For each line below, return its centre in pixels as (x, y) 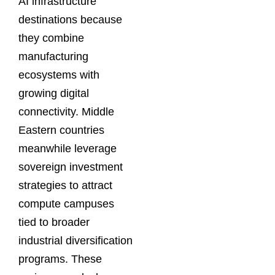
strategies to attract (65, 185)
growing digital (54, 93)
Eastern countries (61, 130)
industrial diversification (76, 240)
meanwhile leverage (68, 148)
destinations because (70, 19)
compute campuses (66, 203)
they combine (51, 38)
